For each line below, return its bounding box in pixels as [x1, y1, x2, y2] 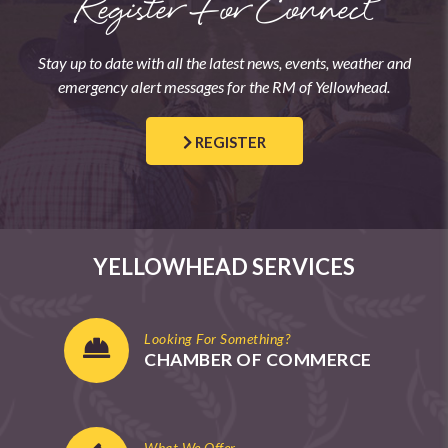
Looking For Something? [144, 330, 290, 348]
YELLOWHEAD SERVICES [93, 253, 355, 281]
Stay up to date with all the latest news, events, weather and [37, 53, 411, 73]
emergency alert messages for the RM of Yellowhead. [58, 77, 390, 97]
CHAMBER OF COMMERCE [144, 349, 372, 371]
